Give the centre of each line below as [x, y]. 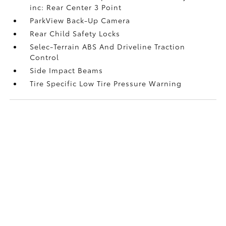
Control [45, 57]
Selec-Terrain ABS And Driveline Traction [108, 46]
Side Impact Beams [67, 70]
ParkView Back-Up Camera [80, 20]
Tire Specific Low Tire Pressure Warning [106, 83]
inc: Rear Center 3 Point [76, 7]
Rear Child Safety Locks [75, 33]
